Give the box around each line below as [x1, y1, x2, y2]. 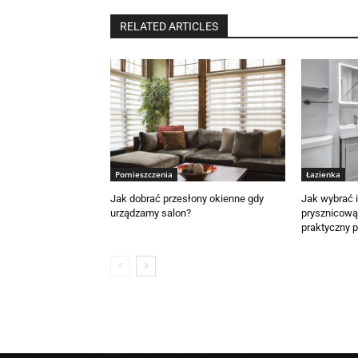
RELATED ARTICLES [120, 20, 218, 34]
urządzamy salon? [110, 207, 191, 220]
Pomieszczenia [115, 169, 173, 181]
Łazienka [305, 169, 340, 181]
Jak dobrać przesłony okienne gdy [110, 193, 264, 205]
